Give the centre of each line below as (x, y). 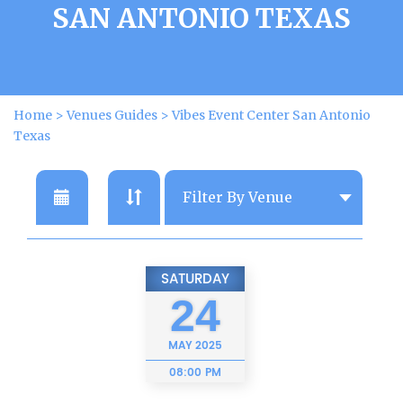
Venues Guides (112, 115)
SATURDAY (195, 279)
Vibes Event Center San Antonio (271, 115)
